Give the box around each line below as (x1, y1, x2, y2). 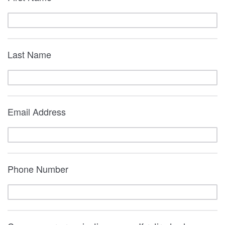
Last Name (8, 48, 51, 61)
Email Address (8, 105, 66, 118)
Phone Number (8, 162, 68, 175)
